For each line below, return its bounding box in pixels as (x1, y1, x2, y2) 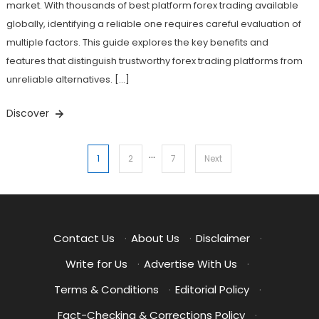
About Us (130, 230, 179, 246)
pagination (5, 180, 113, 203)
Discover (6, 106, 52, 121)
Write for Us (66, 256, 128, 271)
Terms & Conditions (53, 281, 159, 297)
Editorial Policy (174, 281, 249, 297)
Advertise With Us (144, 256, 238, 271)
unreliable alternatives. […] (6, 73, 130, 87)
